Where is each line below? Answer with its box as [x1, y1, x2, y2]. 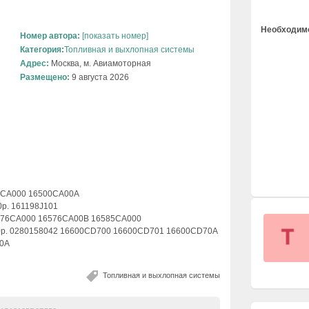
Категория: [20, 45, 64, 55]
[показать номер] [80, 31, 148, 41]
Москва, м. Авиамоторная [49, 59, 151, 69]
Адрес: [20, 59, 49, 69]
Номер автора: [20, 31, 80, 41]
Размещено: [20, 72, 70, 83]
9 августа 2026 [70, 72, 129, 83]
